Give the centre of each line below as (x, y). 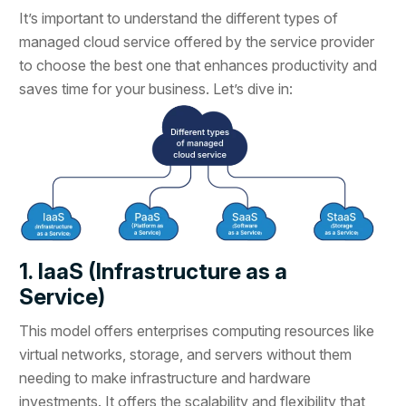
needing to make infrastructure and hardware (165, 378)
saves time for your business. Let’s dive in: (156, 89)
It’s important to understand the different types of (179, 19)
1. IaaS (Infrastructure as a (154, 272)
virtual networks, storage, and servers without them (186, 355)
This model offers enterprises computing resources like (197, 331)
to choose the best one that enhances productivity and (198, 66)
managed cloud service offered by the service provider (197, 42)
